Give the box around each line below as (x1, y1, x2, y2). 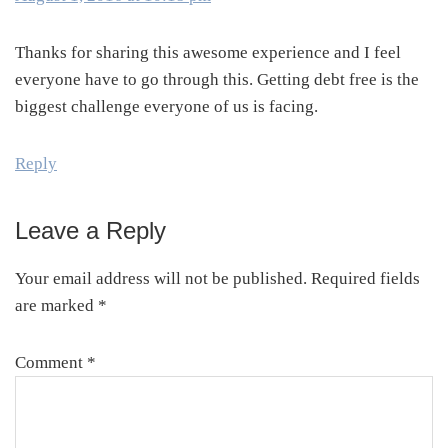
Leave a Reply (15, 217, 166, 245)
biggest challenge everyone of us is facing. (15, 97, 318, 117)
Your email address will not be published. (15, 269, 307, 289)
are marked (15, 296, 98, 316)
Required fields (311, 269, 420, 289)
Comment (15, 353, 87, 373)
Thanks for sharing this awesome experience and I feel (15, 43, 401, 63)
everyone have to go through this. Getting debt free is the (15, 70, 419, 90)
